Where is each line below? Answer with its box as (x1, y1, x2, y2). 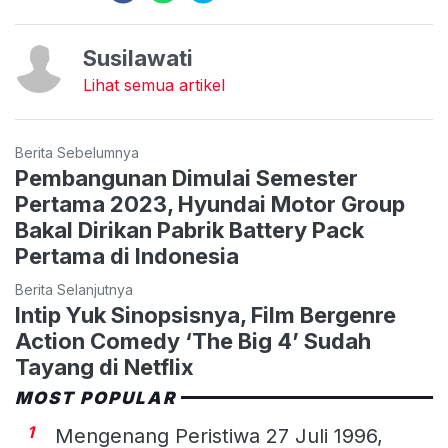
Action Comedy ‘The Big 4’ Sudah (15, 327, 371, 354)
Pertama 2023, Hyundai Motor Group (15, 190, 405, 217)
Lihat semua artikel (83, 74, 225, 95)
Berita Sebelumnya (15, 143, 139, 161)
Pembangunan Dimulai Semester (15, 164, 358, 191)
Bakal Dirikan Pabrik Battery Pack (15, 216, 364, 243)
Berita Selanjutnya (15, 280, 133, 298)
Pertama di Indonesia (15, 242, 239, 269)
